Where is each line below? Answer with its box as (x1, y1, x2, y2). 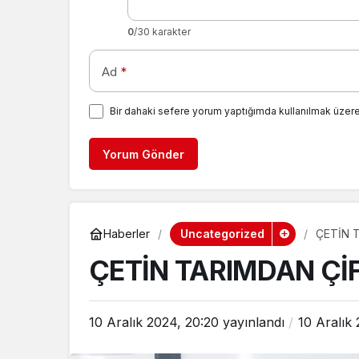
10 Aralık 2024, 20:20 (89, 313, 219, 330)
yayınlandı (219, 313, 284, 330)
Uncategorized (179, 226, 264, 240)
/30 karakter (134, 25, 191, 38)
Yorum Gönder (103, 147, 184, 161)
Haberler (103, 227, 150, 241)
